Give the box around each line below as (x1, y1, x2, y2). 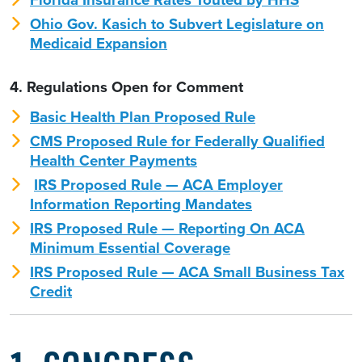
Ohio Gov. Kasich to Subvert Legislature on (30, 12, 324, 35)
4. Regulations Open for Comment (10, 75, 243, 98)
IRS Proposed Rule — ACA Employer (34, 174, 283, 196)
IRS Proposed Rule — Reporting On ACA (30, 217, 305, 240)
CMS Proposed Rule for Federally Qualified (30, 130, 325, 153)
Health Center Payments (30, 149, 197, 172)
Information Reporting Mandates (30, 193, 252, 216)
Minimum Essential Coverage (30, 237, 230, 259)
